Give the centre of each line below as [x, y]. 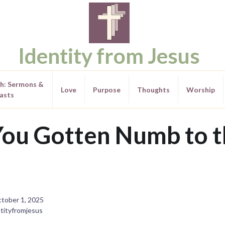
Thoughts [153, 89]
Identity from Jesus [109, 55]
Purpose [106, 89]
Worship [200, 89]
